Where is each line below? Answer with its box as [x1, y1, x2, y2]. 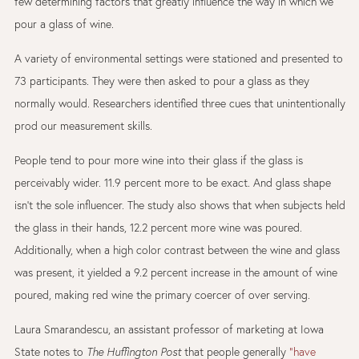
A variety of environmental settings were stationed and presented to [14, 51, 343, 66]
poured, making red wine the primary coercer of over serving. [14, 288, 310, 302]
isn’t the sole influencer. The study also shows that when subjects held [14, 198, 345, 212]
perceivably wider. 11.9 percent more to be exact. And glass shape [14, 175, 331, 190]
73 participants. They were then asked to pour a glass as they [14, 74, 309, 88]
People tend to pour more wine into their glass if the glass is [14, 153, 303, 167]
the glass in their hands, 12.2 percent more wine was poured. [14, 220, 302, 235]
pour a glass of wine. [14, 17, 114, 31]
